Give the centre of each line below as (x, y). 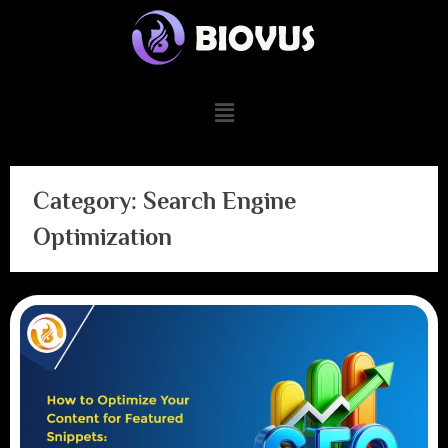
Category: (87, 201)
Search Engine (219, 201)
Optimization (102, 237)
